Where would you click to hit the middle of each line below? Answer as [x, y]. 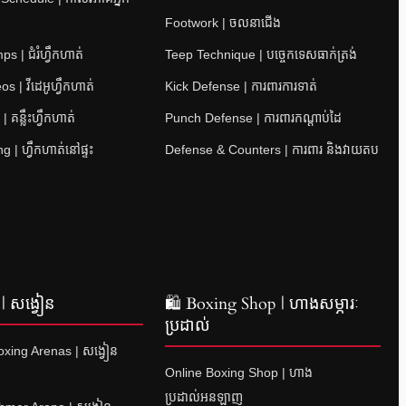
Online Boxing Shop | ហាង [238, 372]
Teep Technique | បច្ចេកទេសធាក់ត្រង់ [261, 54]
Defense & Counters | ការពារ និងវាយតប [271, 149]
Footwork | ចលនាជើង [222, 22]
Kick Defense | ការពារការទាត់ [241, 86]
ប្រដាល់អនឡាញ [203, 396]
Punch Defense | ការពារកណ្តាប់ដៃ [253, 117]
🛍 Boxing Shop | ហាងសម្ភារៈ [261, 304]
